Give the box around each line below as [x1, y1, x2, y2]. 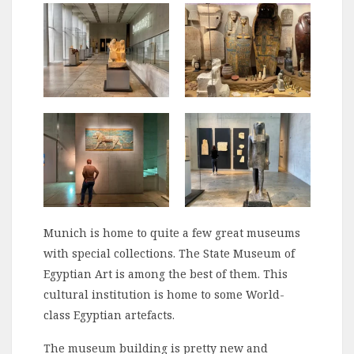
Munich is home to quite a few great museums [43, 225, 300, 241]
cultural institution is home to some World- [43, 287, 284, 303]
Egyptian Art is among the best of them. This [43, 266, 288, 282]
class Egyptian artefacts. [43, 307, 175, 323]
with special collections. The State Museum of [43, 246, 295, 262]
